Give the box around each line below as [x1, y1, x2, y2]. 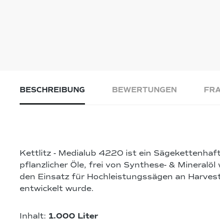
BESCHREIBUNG [20, 85, 85, 95]
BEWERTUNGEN [112, 85, 177, 95]
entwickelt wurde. [20, 184, 94, 194]
